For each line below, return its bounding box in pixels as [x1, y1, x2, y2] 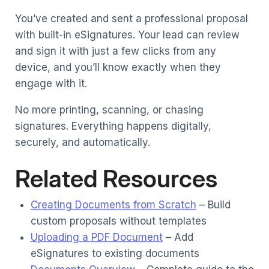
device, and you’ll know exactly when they [15, 61, 221, 74]
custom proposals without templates [30, 215, 207, 228]
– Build [196, 199, 231, 211]
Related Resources [15, 164, 217, 194]
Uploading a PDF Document [30, 231, 163, 244]
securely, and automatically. [15, 136, 150, 149]
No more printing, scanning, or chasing [15, 104, 204, 116]
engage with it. [15, 77, 87, 90]
